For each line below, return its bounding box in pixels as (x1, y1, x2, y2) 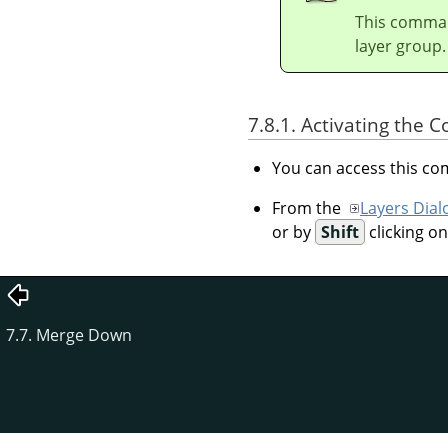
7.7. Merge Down (6, 324, 132, 347)
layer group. (355, 34, 446, 57)
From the (272, 197, 345, 220)
